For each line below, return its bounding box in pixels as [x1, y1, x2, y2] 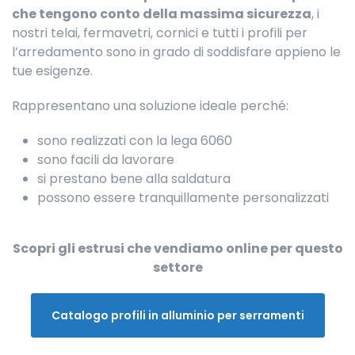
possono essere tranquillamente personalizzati [37, 188, 329, 207]
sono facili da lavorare [37, 150, 174, 169]
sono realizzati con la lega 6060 [37, 131, 232, 150]
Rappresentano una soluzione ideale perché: [12, 96, 288, 115]
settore [152, 258, 203, 277]
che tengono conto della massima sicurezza [12, 4, 311, 23]
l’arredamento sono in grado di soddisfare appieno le [12, 42, 341, 61]
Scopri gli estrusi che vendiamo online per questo [12, 239, 343, 258]
